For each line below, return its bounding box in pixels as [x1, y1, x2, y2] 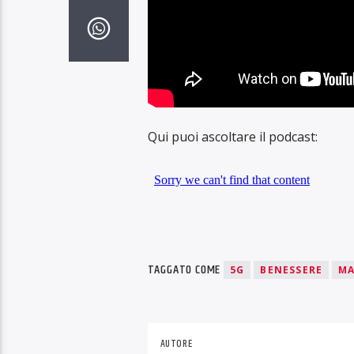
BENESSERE [260, 262, 323, 277]
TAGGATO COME [147, 259, 224, 280]
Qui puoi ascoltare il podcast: [147, 128, 318, 146]
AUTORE [160, 336, 193, 352]
